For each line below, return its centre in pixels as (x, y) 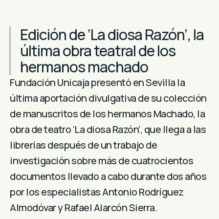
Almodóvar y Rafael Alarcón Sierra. (84, 207)
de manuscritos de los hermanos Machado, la (107, 113)
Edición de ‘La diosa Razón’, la (112, 34)
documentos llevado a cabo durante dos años (108, 176)
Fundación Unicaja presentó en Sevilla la (97, 82)
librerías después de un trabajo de (83, 145)
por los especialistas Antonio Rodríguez (97, 192)
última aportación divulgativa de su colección (108, 98)
